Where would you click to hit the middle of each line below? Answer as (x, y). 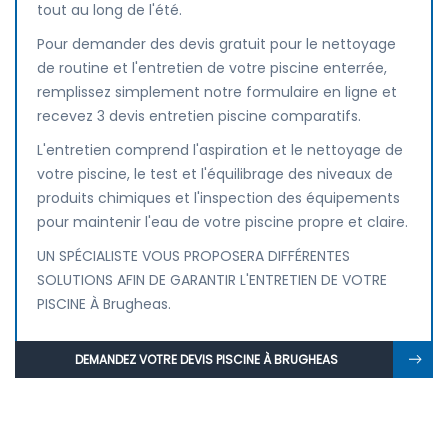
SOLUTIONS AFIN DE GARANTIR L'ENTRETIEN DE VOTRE (212, 280)
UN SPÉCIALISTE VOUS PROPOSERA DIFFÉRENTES (193, 256)
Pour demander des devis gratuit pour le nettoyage (216, 44)
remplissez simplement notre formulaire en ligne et (217, 92)
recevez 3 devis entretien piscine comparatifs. (199, 116)
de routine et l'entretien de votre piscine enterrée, (212, 68)
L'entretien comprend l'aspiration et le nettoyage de (220, 150)
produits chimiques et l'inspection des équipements (218, 198)
